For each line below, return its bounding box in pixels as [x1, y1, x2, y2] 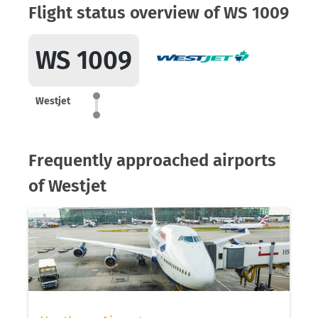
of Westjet [28, 176, 106, 196]
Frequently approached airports [28, 150, 276, 170]
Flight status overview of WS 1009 [28, 3, 289, 23]
